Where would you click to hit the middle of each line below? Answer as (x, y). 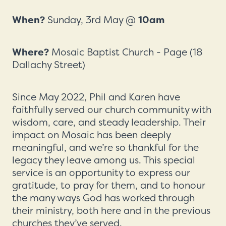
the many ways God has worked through (103, 198)
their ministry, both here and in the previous (111, 211)
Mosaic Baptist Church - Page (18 (126, 52)
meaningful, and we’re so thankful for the (105, 148)
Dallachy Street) (49, 65)
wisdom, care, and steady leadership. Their (109, 122)
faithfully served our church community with (112, 110)
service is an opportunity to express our (101, 173)
